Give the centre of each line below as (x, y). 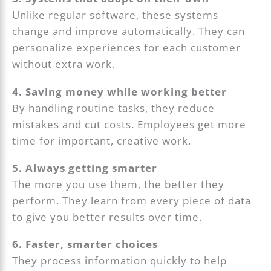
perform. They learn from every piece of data (132, 200)
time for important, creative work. (102, 140)
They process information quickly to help (120, 261)
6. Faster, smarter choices (85, 244)
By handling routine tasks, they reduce (114, 108)
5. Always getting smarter (85, 168)
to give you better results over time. (107, 217)
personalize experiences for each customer (127, 48)
